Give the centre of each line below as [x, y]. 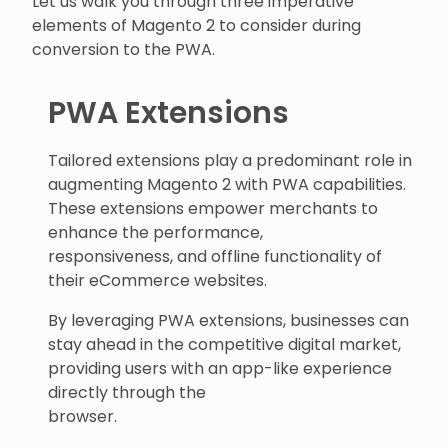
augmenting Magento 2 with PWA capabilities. [227, 184]
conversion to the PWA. [123, 49]
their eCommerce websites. [157, 280]
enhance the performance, [155, 232]
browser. [82, 416]
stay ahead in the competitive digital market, [224, 344]
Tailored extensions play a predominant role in [230, 160]
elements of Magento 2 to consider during [196, 25]
